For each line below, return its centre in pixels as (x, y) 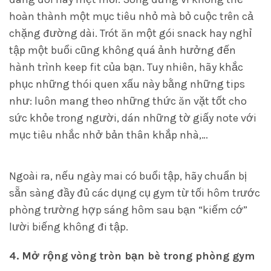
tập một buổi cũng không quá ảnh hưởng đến (122, 50)
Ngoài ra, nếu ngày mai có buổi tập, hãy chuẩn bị (128, 176)
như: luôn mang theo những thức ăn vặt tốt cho (128, 101)
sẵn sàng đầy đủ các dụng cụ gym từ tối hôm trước (135, 193)
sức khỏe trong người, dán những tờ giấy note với (133, 118)
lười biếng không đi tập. (69, 227)
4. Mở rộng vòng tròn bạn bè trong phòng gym (132, 256)
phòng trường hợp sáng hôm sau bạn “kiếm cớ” (128, 210)
